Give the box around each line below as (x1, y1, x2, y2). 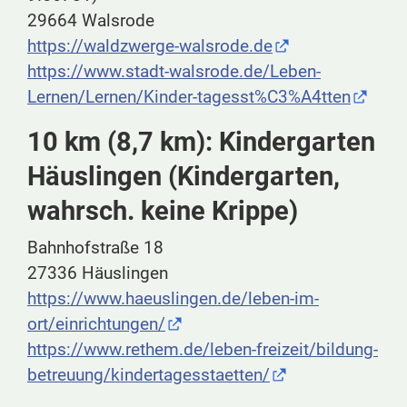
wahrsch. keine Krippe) (27, 195, 298, 227)
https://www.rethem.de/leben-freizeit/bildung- (27, 339, 378, 361)
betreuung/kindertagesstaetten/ (27, 364, 270, 386)
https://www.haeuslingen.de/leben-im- (27, 288, 319, 310)
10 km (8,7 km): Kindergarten (27, 126, 375, 158)
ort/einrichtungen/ (27, 313, 165, 335)
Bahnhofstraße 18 (27, 237, 164, 259)
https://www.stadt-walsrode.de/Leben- (27, 61, 321, 83)
